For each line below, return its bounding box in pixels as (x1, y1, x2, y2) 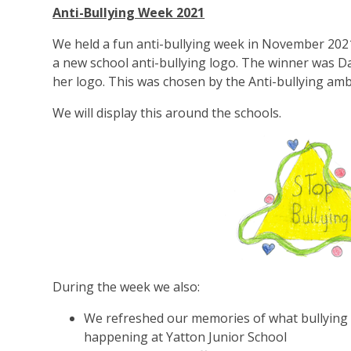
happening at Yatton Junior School (84, 328, 288, 346)
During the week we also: (52, 278, 201, 295)
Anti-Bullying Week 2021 (52, 4, 205, 21)
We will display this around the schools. (52, 104, 282, 121)
